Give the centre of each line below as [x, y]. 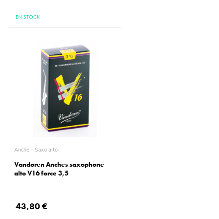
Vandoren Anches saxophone [59, 164]
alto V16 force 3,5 [42, 173]
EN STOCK [28, 17]
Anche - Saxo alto [46, 150]
